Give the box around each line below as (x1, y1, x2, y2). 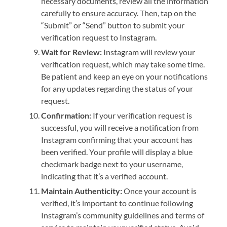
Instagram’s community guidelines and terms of (41, 210, 205, 220)
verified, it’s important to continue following (41, 198, 194, 208)
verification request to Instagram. (41, 32, 157, 43)
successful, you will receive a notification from (41, 123, 199, 133)
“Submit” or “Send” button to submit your (41, 20, 185, 30)
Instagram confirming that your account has (41, 135, 193, 145)
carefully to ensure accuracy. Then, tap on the (41, 8, 197, 18)
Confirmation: (41, 110, 92, 121)
